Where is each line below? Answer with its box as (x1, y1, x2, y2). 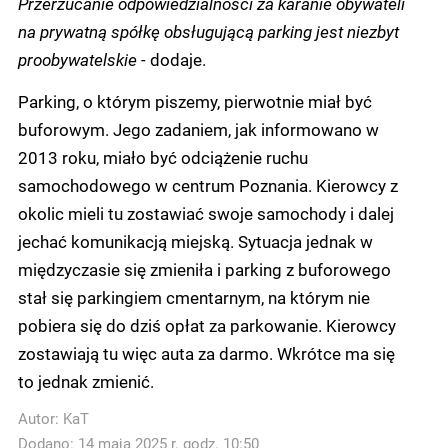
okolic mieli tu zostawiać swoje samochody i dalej (18, 201, 394, 224)
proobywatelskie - (18, 47, 150, 70)
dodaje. (150, 47, 206, 70)
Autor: (18, 408, 63, 428)
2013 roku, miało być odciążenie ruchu (18, 145, 308, 168)
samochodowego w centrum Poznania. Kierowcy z (18, 173, 398, 196)
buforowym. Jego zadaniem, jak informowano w (18, 117, 379, 140)
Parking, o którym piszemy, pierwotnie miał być (18, 89, 372, 112)
